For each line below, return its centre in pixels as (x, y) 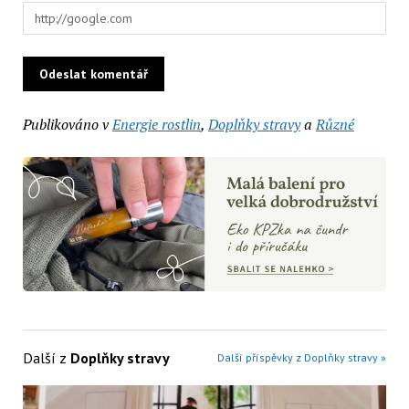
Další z (46, 358)
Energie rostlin (156, 124)
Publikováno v (65, 124)
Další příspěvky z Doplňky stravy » (302, 358)
